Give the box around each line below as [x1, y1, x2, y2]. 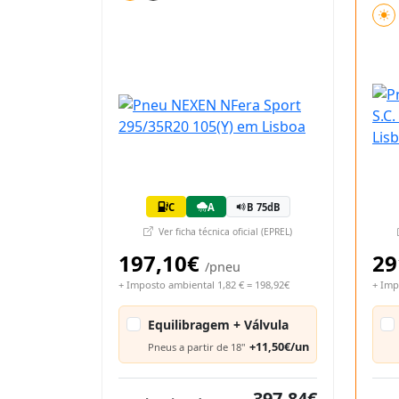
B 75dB [246, 199, 281, 214]
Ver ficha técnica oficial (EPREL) [156, 225, 292, 238]
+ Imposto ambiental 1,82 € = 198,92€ [118, 278, 289, 291]
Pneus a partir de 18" [148, 339, 246, 354]
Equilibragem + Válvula [148, 316, 289, 333]
